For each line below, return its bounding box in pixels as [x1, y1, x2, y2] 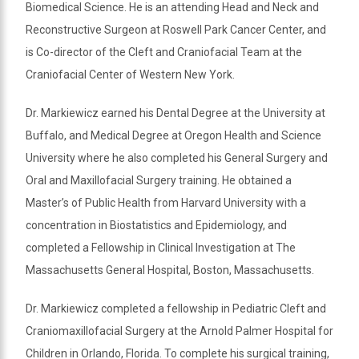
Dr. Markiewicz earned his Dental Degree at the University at [26, 106, 325, 119]
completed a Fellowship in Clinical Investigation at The [26, 240, 296, 254]
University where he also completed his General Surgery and [26, 151, 328, 164]
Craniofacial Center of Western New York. [26, 67, 235, 81]
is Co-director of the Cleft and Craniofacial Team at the [26, 45, 302, 58]
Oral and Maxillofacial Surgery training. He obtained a [26, 173, 292, 187]
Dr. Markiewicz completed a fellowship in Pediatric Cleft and [26, 301, 326, 315]
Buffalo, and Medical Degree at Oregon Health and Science [26, 128, 321, 142]
